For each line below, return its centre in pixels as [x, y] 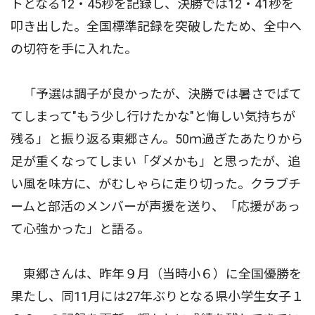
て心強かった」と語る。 [80, 229]
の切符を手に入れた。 [74, 49]
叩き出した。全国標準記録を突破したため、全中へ [156, 26]
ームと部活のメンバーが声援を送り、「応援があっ [155, 206]
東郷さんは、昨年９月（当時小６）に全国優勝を [156, 274]
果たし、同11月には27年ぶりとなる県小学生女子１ [157, 296]
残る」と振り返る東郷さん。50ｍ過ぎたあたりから [157, 139]
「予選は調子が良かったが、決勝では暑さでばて [156, 94]
